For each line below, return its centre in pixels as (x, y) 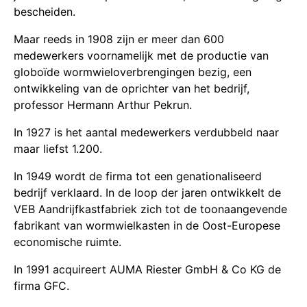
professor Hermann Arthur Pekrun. (103, 105)
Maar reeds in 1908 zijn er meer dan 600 (119, 39)
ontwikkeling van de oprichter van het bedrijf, (132, 88)
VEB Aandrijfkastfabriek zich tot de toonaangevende (150, 209)
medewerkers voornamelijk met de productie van (141, 56)
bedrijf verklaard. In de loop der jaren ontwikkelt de (147, 193)
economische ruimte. (67, 242)
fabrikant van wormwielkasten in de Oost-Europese (147, 225)
